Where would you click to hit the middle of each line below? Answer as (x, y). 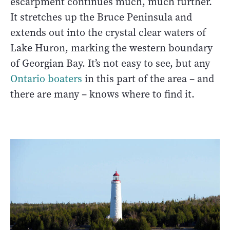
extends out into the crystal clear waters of (108, 33)
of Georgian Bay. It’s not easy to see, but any (110, 64)
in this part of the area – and (148, 79)
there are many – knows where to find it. (102, 94)
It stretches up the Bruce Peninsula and (101, 17)
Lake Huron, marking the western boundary (111, 48)
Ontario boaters (46, 79)
